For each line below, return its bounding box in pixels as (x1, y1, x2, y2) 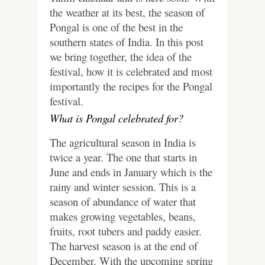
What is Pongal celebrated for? (50, 110, 183, 125)
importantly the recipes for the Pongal (50, 78, 212, 93)
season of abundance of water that (50, 193, 196, 209)
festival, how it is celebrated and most (50, 63, 212, 79)
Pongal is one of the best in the (50, 19, 183, 34)
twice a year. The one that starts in (50, 149, 197, 164)
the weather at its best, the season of (50, 4, 205, 20)
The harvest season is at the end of (50, 238, 198, 253)
